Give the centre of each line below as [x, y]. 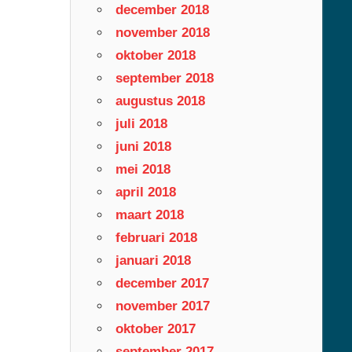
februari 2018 [156, 237]
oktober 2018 [155, 55]
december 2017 [162, 283]
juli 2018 [141, 123]
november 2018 [162, 32]
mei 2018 [143, 169]
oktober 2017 [155, 328]
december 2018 [162, 9]
